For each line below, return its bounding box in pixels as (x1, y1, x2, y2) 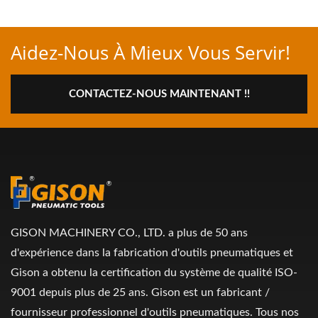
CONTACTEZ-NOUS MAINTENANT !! (68, 89, 250, 99)
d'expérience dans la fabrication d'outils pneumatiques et (11, 247, 293, 258)
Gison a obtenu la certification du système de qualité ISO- (11, 267, 297, 278)
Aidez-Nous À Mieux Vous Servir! (11, 40, 290, 65)
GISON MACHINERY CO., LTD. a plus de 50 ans (11, 227, 248, 238)
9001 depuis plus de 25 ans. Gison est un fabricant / (11, 287, 270, 298)
